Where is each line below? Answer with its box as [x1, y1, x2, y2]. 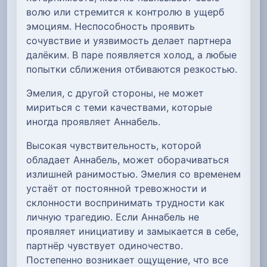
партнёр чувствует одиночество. [26, 239, 183, 252]
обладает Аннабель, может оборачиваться [26, 153, 229, 166]
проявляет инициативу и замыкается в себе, [26, 225, 238, 237]
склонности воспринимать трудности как [26, 196, 225, 209]
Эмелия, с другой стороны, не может [26, 86, 204, 99]
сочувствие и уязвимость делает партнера [26, 34, 231, 46]
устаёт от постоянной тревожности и [26, 182, 207, 194]
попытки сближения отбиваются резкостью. [26, 63, 237, 75]
